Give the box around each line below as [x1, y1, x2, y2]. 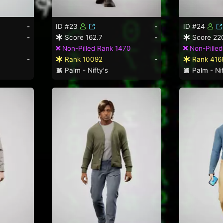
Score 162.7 [63, 33, 103, 41]
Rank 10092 [63, 55, 103, 63]
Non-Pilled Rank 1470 [60, 44, 131, 52]
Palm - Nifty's [62, 66, 108, 74]
